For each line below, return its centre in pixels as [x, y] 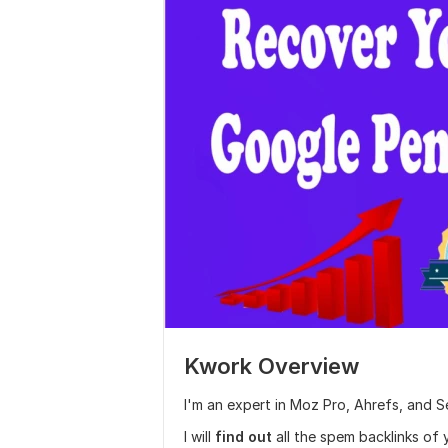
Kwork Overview [271, 366]
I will [199, 436]
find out [243, 436]
